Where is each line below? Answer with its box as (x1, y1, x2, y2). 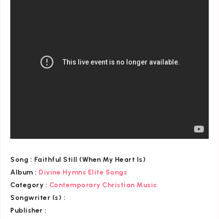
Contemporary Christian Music (49, 181, 157, 190)
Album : (10, 168, 37, 177)
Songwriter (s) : (10, 194, 66, 202)
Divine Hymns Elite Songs (39, 168, 127, 177)
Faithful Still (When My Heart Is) (32, 155, 146, 164)
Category (10, 181, 44, 190)
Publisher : (10, 206, 47, 215)
